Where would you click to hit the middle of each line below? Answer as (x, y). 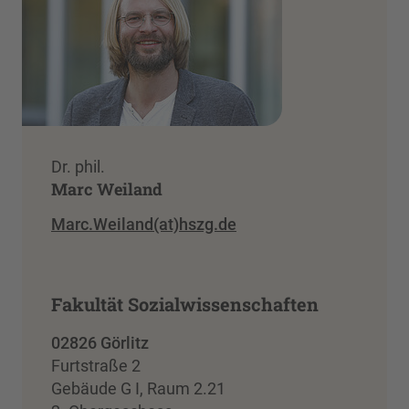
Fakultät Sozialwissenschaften (185, 304)
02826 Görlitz (100, 342)
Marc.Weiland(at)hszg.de (144, 224)
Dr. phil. (78, 167)
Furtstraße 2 (96, 365)
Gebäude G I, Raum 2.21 (138, 388)
